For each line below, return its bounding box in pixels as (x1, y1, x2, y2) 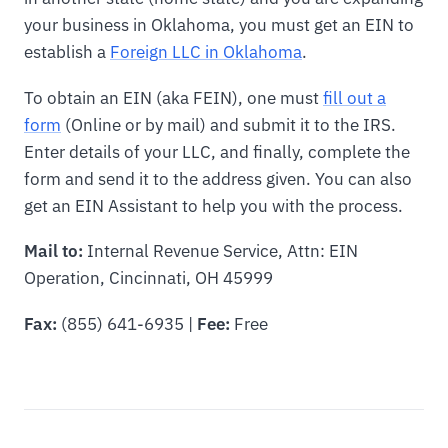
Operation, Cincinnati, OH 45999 (24, 267, 273, 290)
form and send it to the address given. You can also (24, 167, 412, 190)
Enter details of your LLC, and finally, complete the (24, 140, 410, 163)
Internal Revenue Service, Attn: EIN (83, 240, 358, 263)
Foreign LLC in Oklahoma (110, 40, 302, 63)
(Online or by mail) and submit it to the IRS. (61, 113, 396, 136)
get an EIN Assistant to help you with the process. (24, 194, 403, 217)
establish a (24, 40, 110, 63)
